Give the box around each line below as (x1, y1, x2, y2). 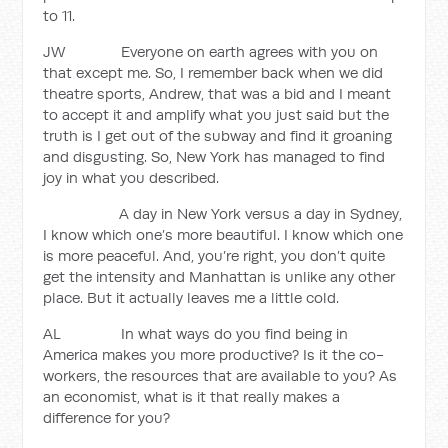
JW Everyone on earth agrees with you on (43, 42, 379, 61)
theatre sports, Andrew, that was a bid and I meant (43, 84, 392, 103)
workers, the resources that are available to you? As (43, 366, 398, 385)
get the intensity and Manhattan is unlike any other (43, 267, 396, 286)
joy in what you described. (43, 168, 220, 187)
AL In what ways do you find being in (43, 324, 349, 343)
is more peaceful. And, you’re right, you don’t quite (43, 246, 386, 265)
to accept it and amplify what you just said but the (43, 105, 390, 124)
